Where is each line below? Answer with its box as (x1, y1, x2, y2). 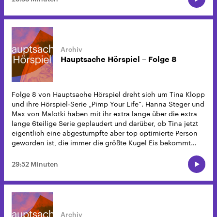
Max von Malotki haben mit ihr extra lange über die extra (12, 109, 197, 118)
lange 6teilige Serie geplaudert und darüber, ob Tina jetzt (12, 119, 198, 128)
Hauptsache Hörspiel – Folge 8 (61, 55, 176, 63)
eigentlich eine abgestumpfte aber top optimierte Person (12, 129, 198, 138)
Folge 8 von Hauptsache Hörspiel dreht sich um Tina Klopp (12, 90, 205, 99)
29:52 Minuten (12, 160, 58, 169)
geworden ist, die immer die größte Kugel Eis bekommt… (12, 139, 196, 147)
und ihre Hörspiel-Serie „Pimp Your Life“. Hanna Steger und (12, 100, 204, 108)
